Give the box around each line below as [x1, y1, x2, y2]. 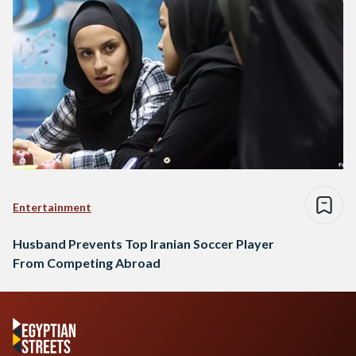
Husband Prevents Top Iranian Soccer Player [13, 235, 274, 251]
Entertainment [13, 199, 91, 214]
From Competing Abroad [13, 254, 161, 270]
